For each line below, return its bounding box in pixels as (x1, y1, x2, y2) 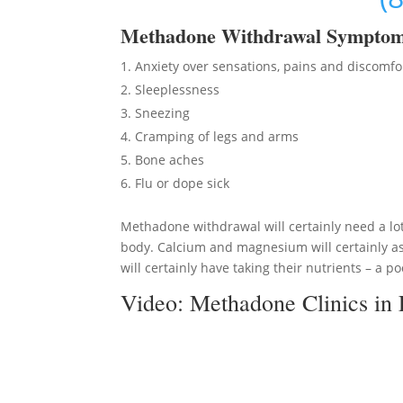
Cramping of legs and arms (135, 128, 300, 145)
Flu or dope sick (135, 175, 230, 192)
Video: (121, 287, 191, 318)
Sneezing (135, 104, 191, 121)
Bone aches (135, 151, 205, 168)
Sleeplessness (135, 81, 220, 98)
